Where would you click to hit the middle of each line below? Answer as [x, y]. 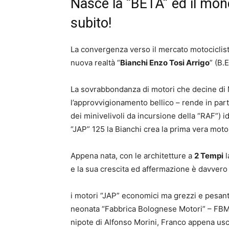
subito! [91, 23]
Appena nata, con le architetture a [132, 156]
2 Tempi [209, 156]
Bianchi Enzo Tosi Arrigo [165, 63]
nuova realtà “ [95, 63]
